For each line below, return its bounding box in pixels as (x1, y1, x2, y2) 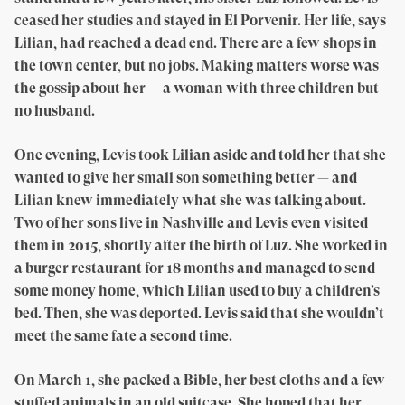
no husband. (14, 101, 95, 119)
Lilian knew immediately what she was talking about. (14, 191, 366, 209)
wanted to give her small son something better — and (14, 168, 357, 186)
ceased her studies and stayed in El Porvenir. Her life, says (14, 11, 386, 29)
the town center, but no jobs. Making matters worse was (14, 56, 379, 74)
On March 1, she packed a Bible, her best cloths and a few (14, 371, 385, 389)
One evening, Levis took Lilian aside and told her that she (14, 146, 386, 164)
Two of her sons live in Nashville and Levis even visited (14, 213, 368, 231)
